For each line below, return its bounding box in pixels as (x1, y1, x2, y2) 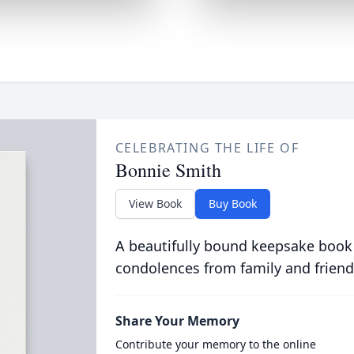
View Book (128, 196, 182, 211)
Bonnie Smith (115, 157, 221, 183)
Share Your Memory (115, 312, 239, 330)
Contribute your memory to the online (115, 337, 316, 352)
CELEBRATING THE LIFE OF (115, 139, 299, 156)
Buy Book (208, 196, 257, 211)
